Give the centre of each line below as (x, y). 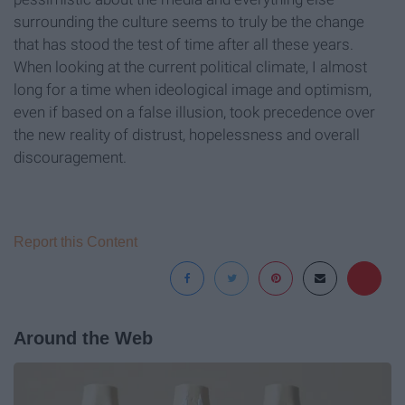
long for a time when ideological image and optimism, (193, 90)
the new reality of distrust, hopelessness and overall (187, 135)
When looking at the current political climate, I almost (190, 67)
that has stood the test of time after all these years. (184, 45)
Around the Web (83, 339)
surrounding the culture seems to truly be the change (189, 22)
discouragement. (70, 158)
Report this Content (75, 242)
